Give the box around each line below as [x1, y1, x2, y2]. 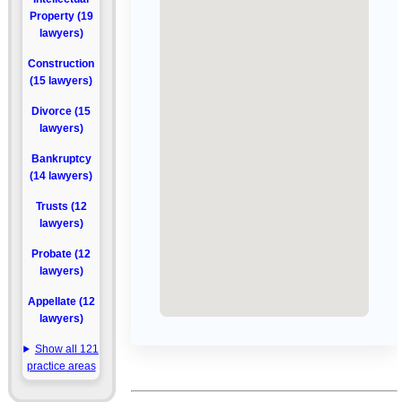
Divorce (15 [31, 105, 91, 118]
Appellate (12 [27, 295, 95, 308]
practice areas [26, 360, 96, 372]
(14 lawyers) [30, 170, 92, 182]
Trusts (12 [35, 200, 87, 213]
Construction [28, 57, 94, 70]
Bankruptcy [31, 153, 92, 165]
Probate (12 [31, 248, 91, 260]
